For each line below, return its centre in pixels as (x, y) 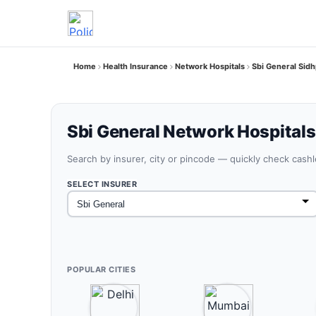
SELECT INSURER (102, 184)
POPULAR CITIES (101, 269)
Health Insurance (135, 66)
